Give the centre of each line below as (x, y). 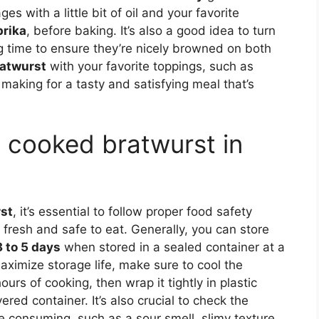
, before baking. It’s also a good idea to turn (151, 30)
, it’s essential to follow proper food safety (132, 212)
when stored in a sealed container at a (173, 247)
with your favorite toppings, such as (150, 66)
